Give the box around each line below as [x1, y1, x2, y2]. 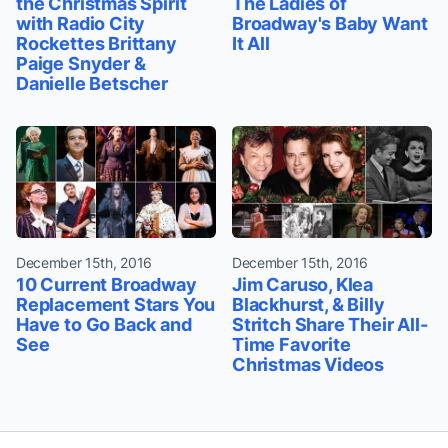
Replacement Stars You [16, 294, 216, 316]
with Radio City [16, 12, 146, 34]
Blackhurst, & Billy [232, 294, 385, 316]
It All [232, 32, 270, 54]
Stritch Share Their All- [232, 314, 428, 336]
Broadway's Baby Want [232, 12, 428, 34]
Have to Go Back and [16, 314, 192, 336]
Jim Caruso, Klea [232, 274, 374, 296]
